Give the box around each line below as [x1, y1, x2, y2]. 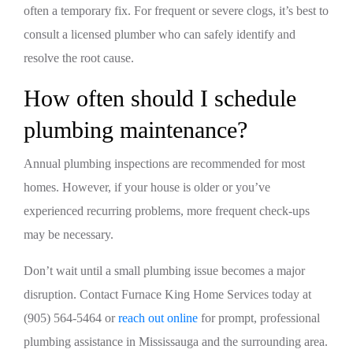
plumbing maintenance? [24, 117, 247, 143]
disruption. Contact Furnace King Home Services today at [24, 288, 311, 301]
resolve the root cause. [24, 51, 134, 65]
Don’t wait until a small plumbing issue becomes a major [24, 264, 305, 277]
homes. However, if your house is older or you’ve [24, 180, 270, 194]
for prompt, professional [198, 311, 320, 325]
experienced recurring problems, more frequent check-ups [24, 204, 310, 217]
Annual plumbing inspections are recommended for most [24, 157, 305, 170]
